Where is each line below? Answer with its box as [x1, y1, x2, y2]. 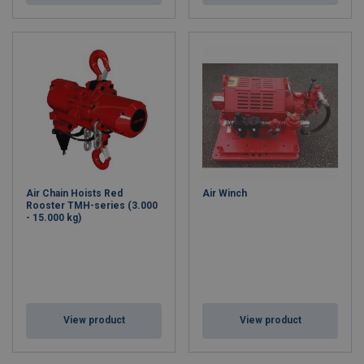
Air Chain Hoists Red [26, 188, 123, 199]
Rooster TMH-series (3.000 [26, 200, 158, 211]
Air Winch [202, 188, 247, 199]
